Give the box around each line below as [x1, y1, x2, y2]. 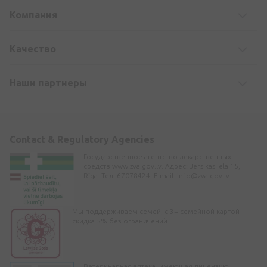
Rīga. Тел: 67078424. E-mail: [83, 171, 178, 179]
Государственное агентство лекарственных [83, 152, 232, 160]
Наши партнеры [10, 77, 87, 88]
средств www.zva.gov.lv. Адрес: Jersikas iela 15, [83, 162, 241, 170]
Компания [10, 9, 58, 20]
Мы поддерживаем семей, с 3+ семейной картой [72, 207, 240, 215]
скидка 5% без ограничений [72, 216, 167, 225]
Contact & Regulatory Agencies [10, 133, 154, 145]
